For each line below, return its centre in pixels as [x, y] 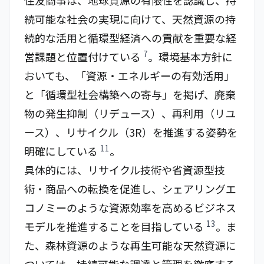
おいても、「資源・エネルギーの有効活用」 [129, 75]
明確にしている [62, 151]
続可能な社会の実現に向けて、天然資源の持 [130, 19]
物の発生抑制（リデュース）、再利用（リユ [130, 113]
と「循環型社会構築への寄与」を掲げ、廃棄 [130, 94]
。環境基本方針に [190, 57]
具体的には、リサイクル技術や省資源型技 [125, 170]
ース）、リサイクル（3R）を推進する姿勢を [131, 132]
